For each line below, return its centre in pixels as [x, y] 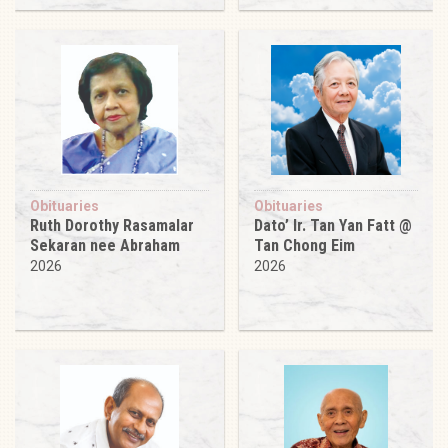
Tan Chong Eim [304, 245]
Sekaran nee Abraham [105, 245]
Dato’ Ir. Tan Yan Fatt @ [333, 225]
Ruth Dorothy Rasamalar [112, 225]
